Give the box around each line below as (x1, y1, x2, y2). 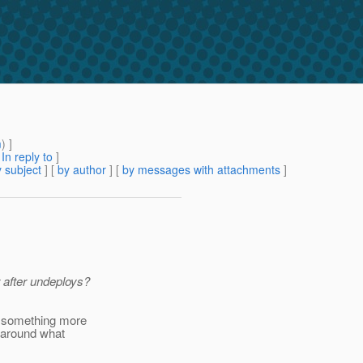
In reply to (2, 148, 53, 165)
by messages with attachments (122, 161, 280, 178)
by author (58, 161, 106, 178)
